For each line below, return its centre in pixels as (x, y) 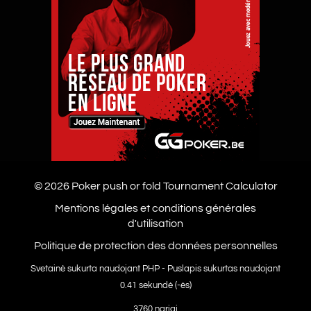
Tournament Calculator (219, 186)
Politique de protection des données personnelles (155, 246)
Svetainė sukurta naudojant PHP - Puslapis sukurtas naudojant (155, 269)
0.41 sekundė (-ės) (155, 286)
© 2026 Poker (68, 186)
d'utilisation (155, 224)
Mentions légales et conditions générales (155, 208)
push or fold (132, 186)
